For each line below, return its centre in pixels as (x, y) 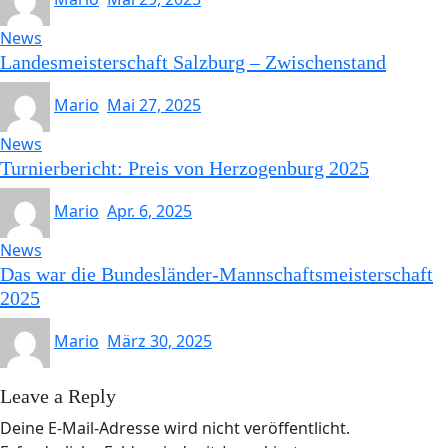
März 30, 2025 (159, 341)
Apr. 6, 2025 (149, 211)
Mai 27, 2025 (154, 105)
